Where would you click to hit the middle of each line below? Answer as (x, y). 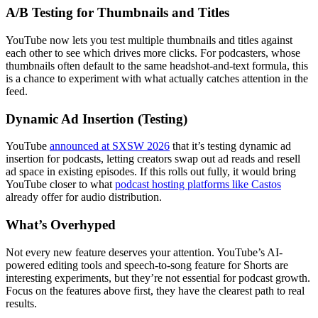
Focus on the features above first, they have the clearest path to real (155, 290)
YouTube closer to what (60, 185)
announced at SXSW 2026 (110, 146)
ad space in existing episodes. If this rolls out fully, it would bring (151, 172)
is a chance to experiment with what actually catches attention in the (157, 78)
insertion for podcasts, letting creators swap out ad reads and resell (153, 159)
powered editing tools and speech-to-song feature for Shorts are (147, 265)
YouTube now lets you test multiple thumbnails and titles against (149, 40)
